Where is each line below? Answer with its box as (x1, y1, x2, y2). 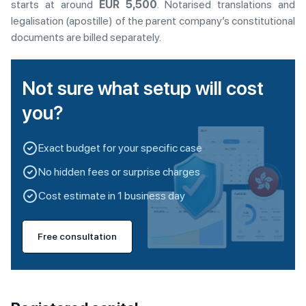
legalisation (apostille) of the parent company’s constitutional (11, 14, 295, 27)
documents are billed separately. (11, 30, 161, 44)
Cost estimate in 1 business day (38, 189, 185, 202)
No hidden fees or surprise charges (38, 165, 200, 178)
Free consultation (38, 230, 117, 242)
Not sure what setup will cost (22, 76, 264, 100)
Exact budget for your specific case (38, 141, 202, 154)
